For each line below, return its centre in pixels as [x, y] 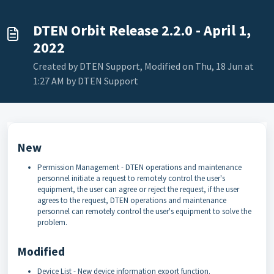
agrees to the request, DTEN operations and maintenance [132, 200]
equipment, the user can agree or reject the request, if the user [138, 189]
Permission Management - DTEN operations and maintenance [139, 167]
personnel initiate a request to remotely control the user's [131, 178]
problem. [52, 222]
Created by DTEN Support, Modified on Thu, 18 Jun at [143, 66]
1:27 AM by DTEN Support [86, 80]
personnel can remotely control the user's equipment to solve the [144, 211]
